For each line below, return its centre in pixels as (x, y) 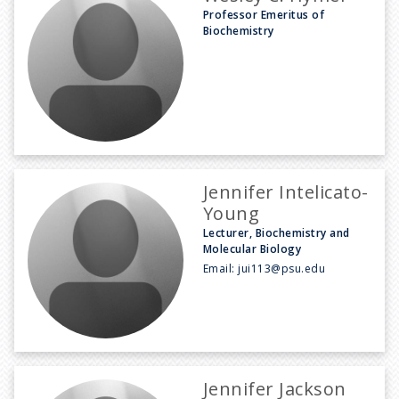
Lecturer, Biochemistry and (277, 232)
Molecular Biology (252, 248)
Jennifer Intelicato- (286, 191)
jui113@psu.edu (282, 268)
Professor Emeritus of (264, 14)
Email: (221, 268)
